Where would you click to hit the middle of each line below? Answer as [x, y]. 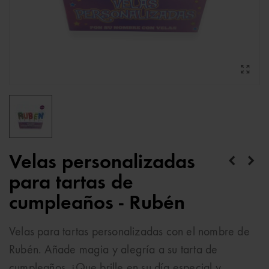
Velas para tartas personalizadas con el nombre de [129, 232]
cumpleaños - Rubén [97, 204]
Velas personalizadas [102, 163]
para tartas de [71, 183]
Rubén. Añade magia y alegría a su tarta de [113, 250]
